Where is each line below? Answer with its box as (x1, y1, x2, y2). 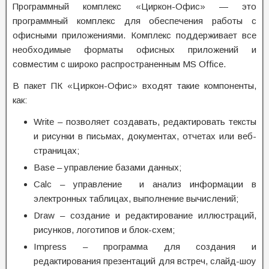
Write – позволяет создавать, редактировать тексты (34, 116, 256, 127)
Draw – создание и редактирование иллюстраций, (34, 210, 256, 220)
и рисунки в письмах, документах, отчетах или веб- (34, 131, 256, 141)
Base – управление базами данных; (34, 162, 181, 172)
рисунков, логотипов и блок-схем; (34, 225, 175, 235)
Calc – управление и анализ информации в (34, 179, 256, 189)
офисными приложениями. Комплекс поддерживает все (13, 30, 256, 40)
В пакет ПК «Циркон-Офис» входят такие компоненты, (13, 80, 256, 91)
